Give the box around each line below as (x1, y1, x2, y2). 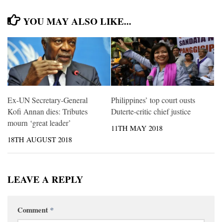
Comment (17, 204, 50, 216)
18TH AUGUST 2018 (7, 134, 72, 144)
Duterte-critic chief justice (111, 106, 191, 116)
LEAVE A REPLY (7, 172, 83, 187)
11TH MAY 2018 (111, 122, 163, 133)
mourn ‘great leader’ (7, 117, 71, 128)
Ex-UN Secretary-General (7, 94, 88, 105)
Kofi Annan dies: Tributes (7, 106, 88, 116)
